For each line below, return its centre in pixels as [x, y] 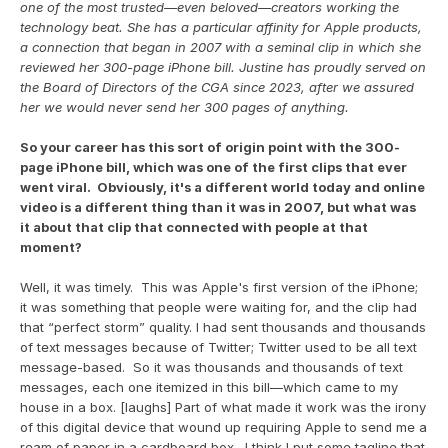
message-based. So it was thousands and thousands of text [211, 367]
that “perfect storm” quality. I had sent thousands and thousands [223, 327]
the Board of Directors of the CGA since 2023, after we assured [217, 87]
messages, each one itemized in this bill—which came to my [209, 387]
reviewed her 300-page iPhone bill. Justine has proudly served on [223, 67]
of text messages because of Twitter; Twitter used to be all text [218, 347]
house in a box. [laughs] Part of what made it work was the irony [223, 407]
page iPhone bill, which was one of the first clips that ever [213, 167]
